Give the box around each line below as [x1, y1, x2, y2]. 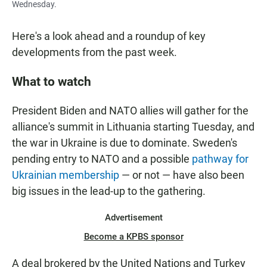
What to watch [12, 74, 91, 89]
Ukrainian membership [12, 169, 119, 182]
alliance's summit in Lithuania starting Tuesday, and [12, 120, 254, 133]
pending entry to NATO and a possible [12, 153, 192, 166]
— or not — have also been [119, 169, 244, 182]
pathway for [192, 153, 249, 166]
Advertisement [104, 212, 163, 223]
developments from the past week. [12, 46, 177, 59]
